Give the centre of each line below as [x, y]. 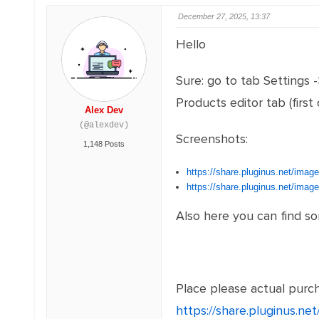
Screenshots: [211, 139]
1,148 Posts [104, 144]
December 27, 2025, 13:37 [224, 16]
